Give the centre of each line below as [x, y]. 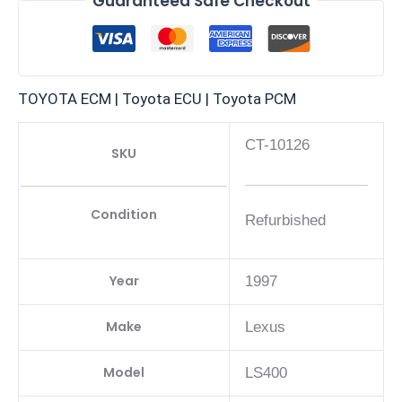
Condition [124, 214]
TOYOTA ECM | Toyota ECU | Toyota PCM [157, 99]
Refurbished [285, 221]
